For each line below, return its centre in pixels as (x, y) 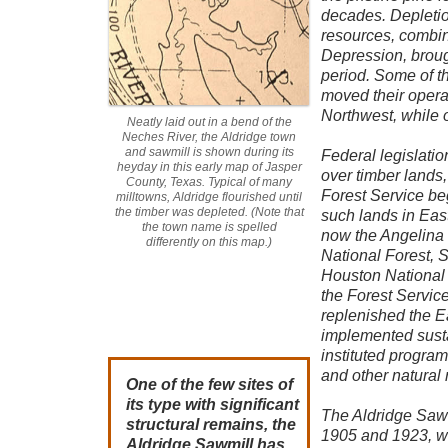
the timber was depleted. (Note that (209, 212)
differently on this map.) (209, 242)
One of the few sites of (209, 384)
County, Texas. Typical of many (209, 182)
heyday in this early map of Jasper (209, 167)
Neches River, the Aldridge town (209, 137)
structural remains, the (211, 424)
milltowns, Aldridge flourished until (209, 197)
